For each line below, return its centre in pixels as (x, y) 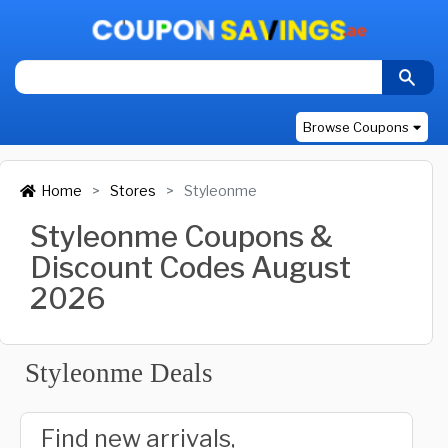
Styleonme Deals (119, 373)
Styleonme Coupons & (181, 236)
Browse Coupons (356, 127)
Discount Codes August (190, 267)
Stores (133, 190)
